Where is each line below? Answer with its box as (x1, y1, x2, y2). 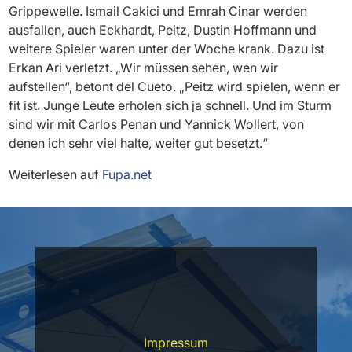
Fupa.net (102, 166, 152, 182)
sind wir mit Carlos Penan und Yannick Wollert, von (9, 115, 305, 132)
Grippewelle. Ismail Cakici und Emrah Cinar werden (9, 2, 308, 19)
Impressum (143, 334, 208, 350)
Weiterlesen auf (9, 166, 103, 182)
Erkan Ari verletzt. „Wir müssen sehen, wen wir (9, 59, 279, 75)
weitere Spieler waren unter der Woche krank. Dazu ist (9, 40, 325, 57)
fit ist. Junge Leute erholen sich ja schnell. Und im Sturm (9, 97, 332, 113)
